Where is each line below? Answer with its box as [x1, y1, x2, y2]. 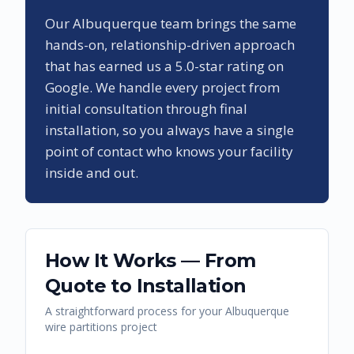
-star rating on [194, 57, 284, 76]
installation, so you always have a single [45, 121, 294, 140]
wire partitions [45, 319, 118, 335]
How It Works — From [45, 249, 256, 273]
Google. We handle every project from [45, 78, 280, 97]
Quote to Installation [45, 274, 247, 298]
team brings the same [157, 14, 296, 33]
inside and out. [45, 164, 138, 183]
